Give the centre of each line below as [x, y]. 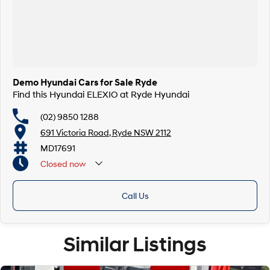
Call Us [135, 196]
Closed [54, 163]
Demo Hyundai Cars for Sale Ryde [85, 83]
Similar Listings [135, 244]
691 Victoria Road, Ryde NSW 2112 [106, 132]
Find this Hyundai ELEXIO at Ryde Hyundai [101, 94]
